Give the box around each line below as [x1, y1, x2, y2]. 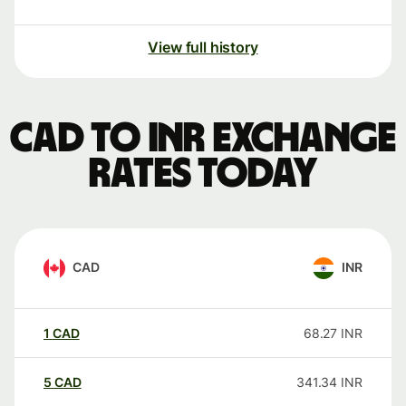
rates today [88, 153, 318, 196]
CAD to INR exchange [10, 118, 396, 160]
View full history [148, 38, 258, 57]
